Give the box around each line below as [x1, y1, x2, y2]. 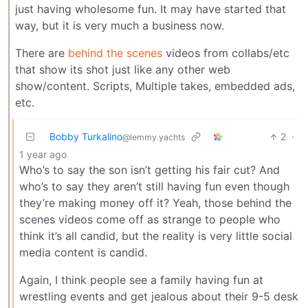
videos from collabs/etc [162, 46, 289, 60]
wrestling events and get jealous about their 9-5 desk [19, 289, 298, 304]
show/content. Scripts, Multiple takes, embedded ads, [15, 79, 295, 93]
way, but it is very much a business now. [15, 19, 224, 33]
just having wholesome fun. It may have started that [15, 2, 286, 16]
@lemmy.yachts [122, 132, 185, 143]
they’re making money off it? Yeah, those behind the [19, 196, 291, 210]
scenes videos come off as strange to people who [19, 212, 280, 227]
